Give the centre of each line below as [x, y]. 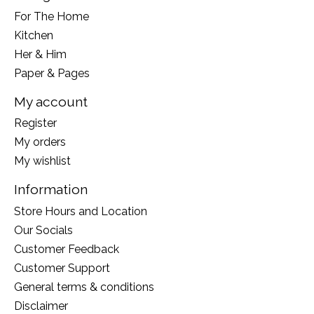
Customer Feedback [67, 249]
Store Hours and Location [81, 211]
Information [51, 190]
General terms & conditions [84, 287]
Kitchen [34, 35]
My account [51, 101]
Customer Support [62, 268]
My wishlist [42, 161]
